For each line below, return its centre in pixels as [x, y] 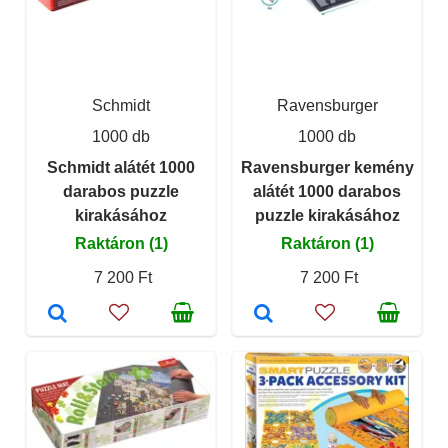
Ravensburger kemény [327, 167]
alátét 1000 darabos [327, 191]
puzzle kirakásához [327, 215]
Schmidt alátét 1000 [121, 167]
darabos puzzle [121, 191]
